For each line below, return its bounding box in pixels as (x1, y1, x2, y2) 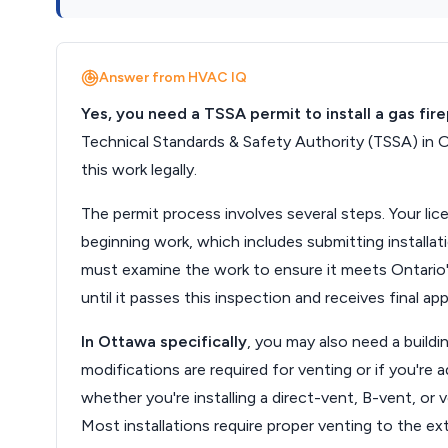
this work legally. (81, 160, 197, 179)
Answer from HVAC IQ (99, 69, 247, 86)
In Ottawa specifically (81, 332, 247, 351)
